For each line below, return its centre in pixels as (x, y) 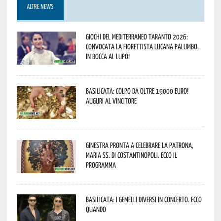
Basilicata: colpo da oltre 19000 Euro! (137, 91)
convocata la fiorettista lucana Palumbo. (142, 46)
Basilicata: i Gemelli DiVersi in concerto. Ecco (144, 199)
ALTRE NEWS (40, 7)
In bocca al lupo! (108, 56)
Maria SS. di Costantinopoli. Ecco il (131, 155)
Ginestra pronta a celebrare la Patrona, (139, 145)
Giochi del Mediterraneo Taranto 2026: (137, 36)
